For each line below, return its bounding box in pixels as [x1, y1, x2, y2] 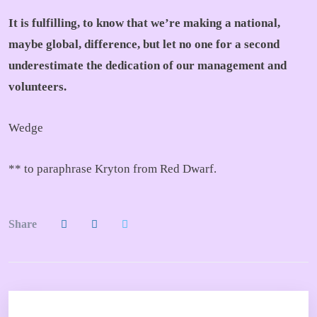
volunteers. [8, 80, 67, 93]
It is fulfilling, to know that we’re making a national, [8, 16, 280, 30]
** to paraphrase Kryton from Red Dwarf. [8, 162, 217, 175]
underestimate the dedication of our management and [8, 59, 287, 72]
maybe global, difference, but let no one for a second [8, 38, 279, 51]
